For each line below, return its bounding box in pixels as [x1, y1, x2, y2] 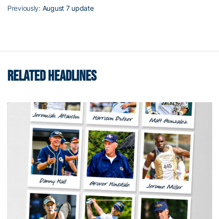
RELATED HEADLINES [7, 67, 96, 85]
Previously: [7, 4, 43, 12]
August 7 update [42, 4, 94, 12]
